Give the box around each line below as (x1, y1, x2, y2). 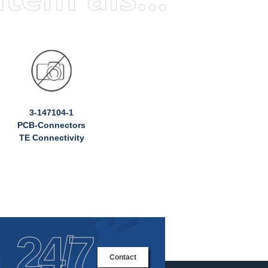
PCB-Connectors (17, 120, 86, 130)
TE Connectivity (19, 132, 84, 142)
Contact (109, 253, 136, 262)
